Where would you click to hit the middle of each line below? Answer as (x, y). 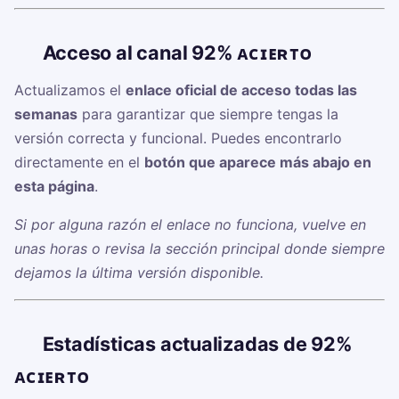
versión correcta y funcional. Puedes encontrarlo (178, 138)
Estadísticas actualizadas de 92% (197, 344)
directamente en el (79, 163)
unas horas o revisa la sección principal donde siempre (199, 249)
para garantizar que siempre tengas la (208, 114)
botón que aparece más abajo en (258, 163)
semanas (46, 114)
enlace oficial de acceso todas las (241, 90)
